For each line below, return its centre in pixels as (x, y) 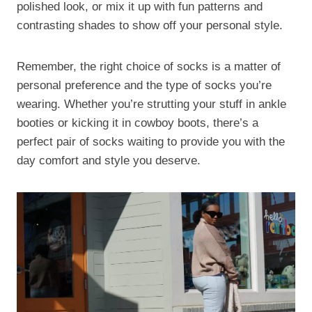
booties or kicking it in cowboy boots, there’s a (138, 123)
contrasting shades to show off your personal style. (150, 25)
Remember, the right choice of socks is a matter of (149, 66)
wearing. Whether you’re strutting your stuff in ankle (151, 104)
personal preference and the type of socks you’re (144, 85)
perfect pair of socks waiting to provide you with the (151, 141)
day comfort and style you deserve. (109, 160)
